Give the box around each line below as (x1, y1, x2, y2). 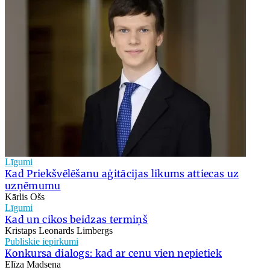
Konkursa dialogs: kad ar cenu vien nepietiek (5, 246, 222, 259)
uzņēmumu (5, 179, 61, 192)
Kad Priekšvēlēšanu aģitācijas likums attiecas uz (5, 167, 239, 180)
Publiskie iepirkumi (5, 236, 78, 246)
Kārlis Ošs (5, 191, 45, 202)
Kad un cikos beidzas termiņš (5, 213, 148, 225)
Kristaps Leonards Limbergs (5, 225, 113, 236)
